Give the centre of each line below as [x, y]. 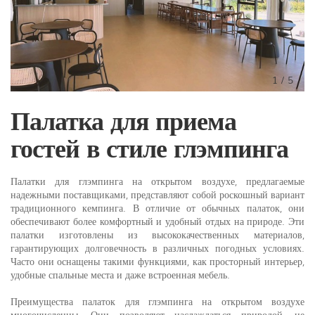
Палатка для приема [123, 119]
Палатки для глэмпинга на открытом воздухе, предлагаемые [157, 180]
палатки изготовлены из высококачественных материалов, [157, 234]
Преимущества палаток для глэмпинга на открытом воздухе [157, 301]
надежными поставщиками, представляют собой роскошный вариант [157, 194]
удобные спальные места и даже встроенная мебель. [120, 274]
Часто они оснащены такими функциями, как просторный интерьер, [157, 261]
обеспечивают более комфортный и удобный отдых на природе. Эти [157, 220]
